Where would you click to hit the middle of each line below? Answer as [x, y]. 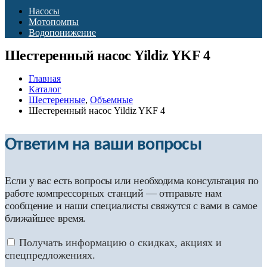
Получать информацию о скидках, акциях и [120, 242]
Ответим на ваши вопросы [103, 145]
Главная [45, 78]
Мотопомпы [54, 21]
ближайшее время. [45, 218]
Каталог [45, 89]
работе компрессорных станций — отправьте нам [113, 193]
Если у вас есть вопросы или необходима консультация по [132, 180]
